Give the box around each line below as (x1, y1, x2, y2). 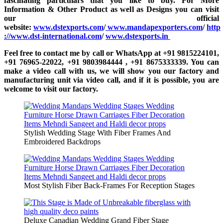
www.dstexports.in (106, 32, 170, 40)
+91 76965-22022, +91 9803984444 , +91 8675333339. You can (4, 58, 219, 66)
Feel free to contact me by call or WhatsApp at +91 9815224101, (4, 49, 219, 57)
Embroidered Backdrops (24, 137, 101, 146)
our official (4, 14, 219, 22)
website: (4, 23, 33, 31)
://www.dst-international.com (4, 32, 102, 40)
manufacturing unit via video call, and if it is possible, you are (4, 76, 219, 84)
